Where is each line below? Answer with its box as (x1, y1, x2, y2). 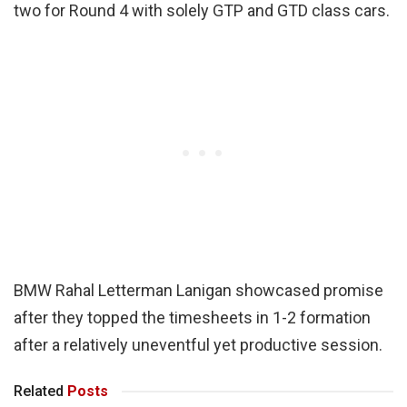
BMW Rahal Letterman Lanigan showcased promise (14, 280, 383, 300)
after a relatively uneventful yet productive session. (14, 334, 382, 354)
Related (14, 382, 64, 400)
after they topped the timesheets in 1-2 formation (14, 307, 371, 327)
